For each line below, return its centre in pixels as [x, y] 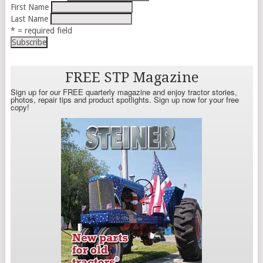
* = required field [41, 30]
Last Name [29, 18]
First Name [29, 7]
